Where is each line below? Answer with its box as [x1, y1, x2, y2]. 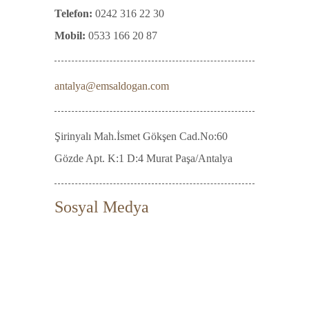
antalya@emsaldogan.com [54, 80, 169, 92]
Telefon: [54, 8, 92, 19]
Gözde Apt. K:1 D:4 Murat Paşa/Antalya [54, 152, 232, 164]
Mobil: [54, 30, 86, 41]
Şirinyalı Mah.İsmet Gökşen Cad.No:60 [54, 130, 228, 142]
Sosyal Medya [54, 198, 149, 216]
